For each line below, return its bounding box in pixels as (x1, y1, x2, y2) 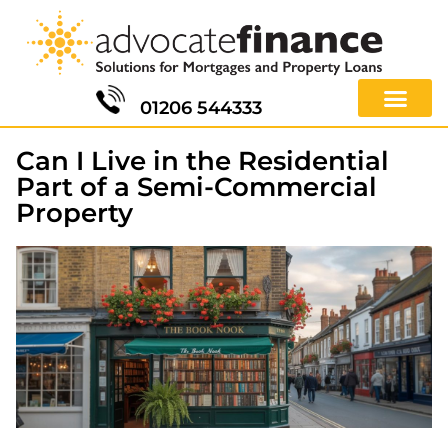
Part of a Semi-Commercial (16, 170, 377, 203)
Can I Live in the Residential (16, 144, 389, 177)
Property (16, 196, 133, 229)
